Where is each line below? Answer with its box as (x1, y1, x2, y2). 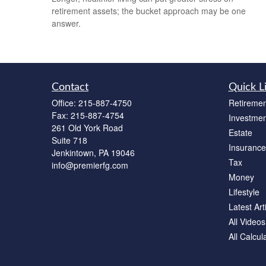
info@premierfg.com (52, 159, 128, 171)
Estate (228, 126, 252, 138)
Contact (52, 81, 88, 93)
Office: (52, 96, 78, 109)
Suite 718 (52, 134, 87, 146)
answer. (52, 17, 81, 30)
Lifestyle (228, 185, 259, 198)
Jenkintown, (52, 146, 96, 159)
